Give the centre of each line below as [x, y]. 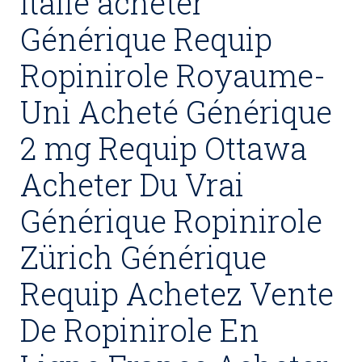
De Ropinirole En [140, 330]
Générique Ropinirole [171, 221]
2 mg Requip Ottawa [164, 148]
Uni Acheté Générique [176, 112]
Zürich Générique [143, 257]
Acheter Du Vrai [132, 184]
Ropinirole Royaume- [173, 75]
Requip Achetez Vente [177, 293]
